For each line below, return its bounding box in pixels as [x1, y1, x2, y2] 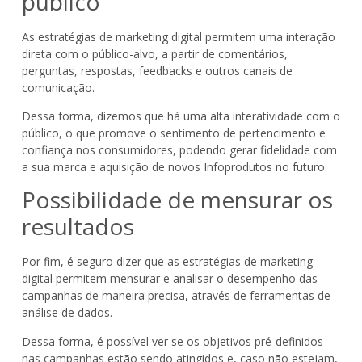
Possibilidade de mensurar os [21, 184, 333, 216]
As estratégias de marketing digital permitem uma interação [21, 28, 335, 44]
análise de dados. [21, 305, 112, 321]
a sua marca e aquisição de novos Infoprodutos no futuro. [21, 159, 327, 175]
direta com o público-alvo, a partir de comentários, [21, 45, 288, 61]
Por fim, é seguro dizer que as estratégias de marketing [21, 254, 313, 270]
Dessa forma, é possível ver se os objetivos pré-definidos [21, 333, 323, 349]
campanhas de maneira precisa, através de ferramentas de [21, 288, 330, 304]
